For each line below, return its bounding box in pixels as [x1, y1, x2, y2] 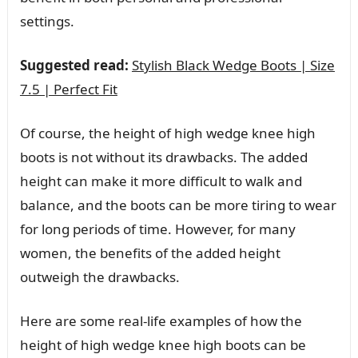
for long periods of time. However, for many [19, 219, 296, 238]
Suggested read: [19, 55, 129, 74]
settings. [19, 11, 74, 30]
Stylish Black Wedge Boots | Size [131, 55, 335, 74]
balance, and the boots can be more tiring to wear [19, 195, 336, 214]
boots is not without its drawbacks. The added [19, 147, 308, 166]
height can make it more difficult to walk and [19, 171, 302, 190]
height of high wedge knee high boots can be [19, 335, 306, 354]
